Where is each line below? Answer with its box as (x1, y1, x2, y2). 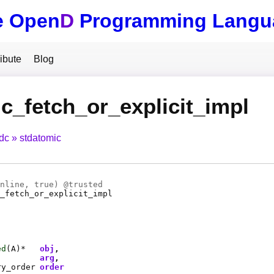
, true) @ (24, 180, 68, 190)
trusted (68, 180, 103, 190)
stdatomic (20, 133, 61, 144)
